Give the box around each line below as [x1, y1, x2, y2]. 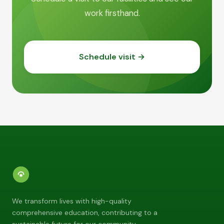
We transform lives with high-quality [12, 196, 131, 205]
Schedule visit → [79, 51, 145, 62]
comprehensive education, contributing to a [12, 208, 157, 217]
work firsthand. [84, 7, 140, 18]
